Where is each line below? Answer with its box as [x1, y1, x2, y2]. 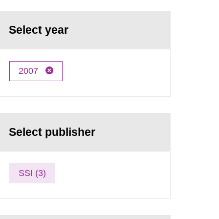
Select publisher [9, 126, 96, 138]
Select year [9, 23, 69, 36]
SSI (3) [19, 168, 46, 178]
